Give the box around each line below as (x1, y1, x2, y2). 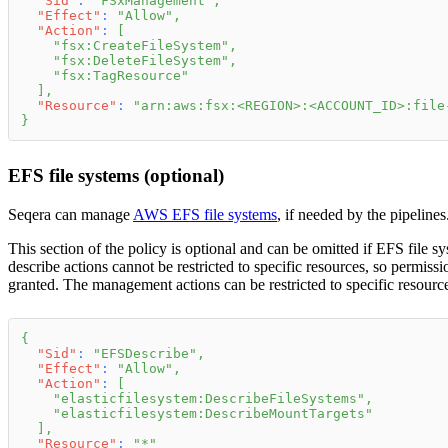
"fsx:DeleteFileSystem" (53, 52, 229, 68)
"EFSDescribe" (93, 345, 197, 361)
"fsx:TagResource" (53, 67, 189, 83)
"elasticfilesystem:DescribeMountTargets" (53, 405, 373, 421)
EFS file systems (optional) (8, 164, 224, 186)
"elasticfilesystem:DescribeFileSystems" (53, 390, 365, 406)
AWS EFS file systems (133, 205, 277, 223)
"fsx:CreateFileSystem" (53, 37, 229, 53)
